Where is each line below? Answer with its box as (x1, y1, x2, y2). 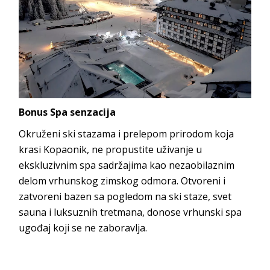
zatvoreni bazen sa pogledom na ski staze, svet (19, 189, 232, 203)
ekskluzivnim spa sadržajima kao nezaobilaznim (19, 158, 235, 172)
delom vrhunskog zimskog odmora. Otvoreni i (19, 174, 226, 187)
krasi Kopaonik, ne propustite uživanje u (19, 142, 202, 156)
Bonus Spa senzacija (19, 105, 116, 119)
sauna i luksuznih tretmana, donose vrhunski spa (19, 205, 242, 219)
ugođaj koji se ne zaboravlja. (19, 221, 148, 234)
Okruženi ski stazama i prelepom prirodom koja (19, 127, 234, 140)
